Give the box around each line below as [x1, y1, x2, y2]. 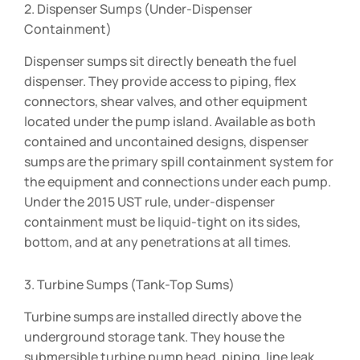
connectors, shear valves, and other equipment [24, 92, 308, 110]
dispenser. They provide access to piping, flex [24, 72, 297, 90]
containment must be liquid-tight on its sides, [24, 212, 301, 231]
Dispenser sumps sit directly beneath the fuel [24, 51, 297, 70]
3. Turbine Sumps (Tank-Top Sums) [24, 275, 235, 293]
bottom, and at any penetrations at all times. [24, 232, 291, 251]
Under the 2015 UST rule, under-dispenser [24, 192, 275, 211]
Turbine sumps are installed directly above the [24, 307, 301, 325]
